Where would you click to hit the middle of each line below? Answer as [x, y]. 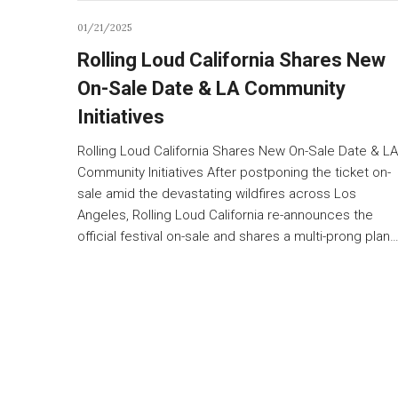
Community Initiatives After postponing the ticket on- [234, 172]
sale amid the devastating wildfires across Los [217, 193]
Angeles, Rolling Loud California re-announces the [225, 215]
